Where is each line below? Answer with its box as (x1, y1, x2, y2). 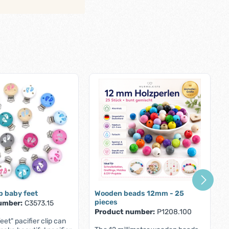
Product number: (94, 208, 155, 217)
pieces (94, 198, 118, 207)
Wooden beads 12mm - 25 (94, 189, 184, 198)
